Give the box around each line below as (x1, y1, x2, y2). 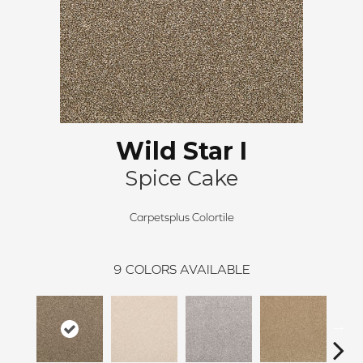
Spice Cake (125, 164, 238, 191)
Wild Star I (116, 135, 247, 166)
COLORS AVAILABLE (125, 261, 250, 276)
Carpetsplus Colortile (129, 210, 234, 224)
